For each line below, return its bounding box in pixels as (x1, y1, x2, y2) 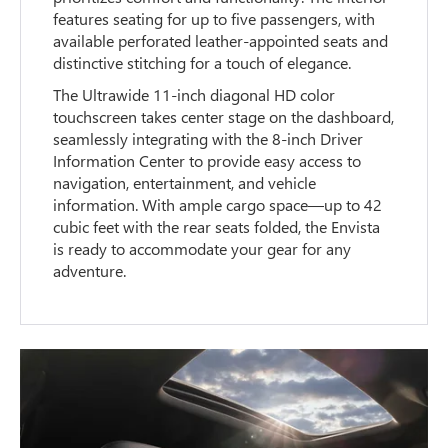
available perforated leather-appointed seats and (53, 29, 389, 51)
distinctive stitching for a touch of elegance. (53, 51, 352, 73)
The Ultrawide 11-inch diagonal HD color (53, 83, 336, 105)
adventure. (53, 259, 127, 281)
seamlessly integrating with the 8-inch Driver (53, 127, 364, 149)
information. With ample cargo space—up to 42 (53, 193, 383, 215)
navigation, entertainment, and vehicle (53, 171, 317, 193)
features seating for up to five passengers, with (53, 7, 376, 29)
